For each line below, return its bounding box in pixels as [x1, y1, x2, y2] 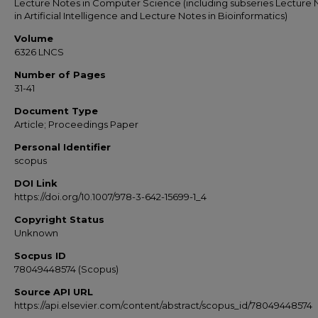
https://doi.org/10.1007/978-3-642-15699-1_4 [14, 191, 207, 202]
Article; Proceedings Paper [14, 119, 138, 130]
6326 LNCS [14, 46, 64, 57]
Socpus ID [14, 250, 66, 261]
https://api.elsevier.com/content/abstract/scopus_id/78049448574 [14, 300, 312, 311]
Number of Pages [14, 69, 106, 80]
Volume [14, 33, 53, 44]
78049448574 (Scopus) [14, 263, 119, 275]
